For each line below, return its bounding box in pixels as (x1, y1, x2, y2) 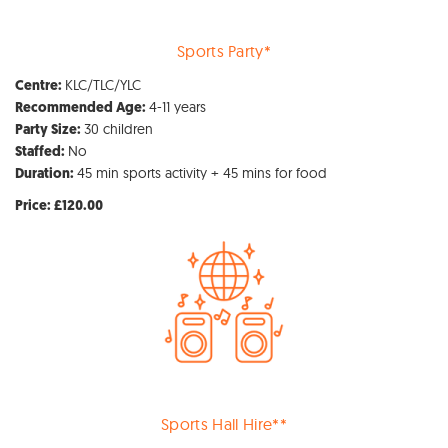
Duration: (15, 166, 77, 182)
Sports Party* (176, 40, 272, 61)
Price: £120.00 (15, 198, 103, 214)
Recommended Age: (15, 100, 149, 116)
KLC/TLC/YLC (65, 75, 141, 94)
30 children (84, 119, 153, 138)
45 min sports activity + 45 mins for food (77, 163, 327, 182)
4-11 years (149, 97, 206, 116)
